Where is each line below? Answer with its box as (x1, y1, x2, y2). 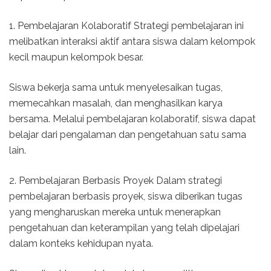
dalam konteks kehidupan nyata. (9, 237, 153, 249)
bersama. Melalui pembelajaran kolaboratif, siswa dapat (9, 113, 256, 125)
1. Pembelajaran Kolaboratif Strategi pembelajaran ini (9, 19, 244, 31)
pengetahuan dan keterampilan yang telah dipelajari (9, 221, 240, 233)
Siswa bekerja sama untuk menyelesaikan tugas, (9, 81, 223, 93)
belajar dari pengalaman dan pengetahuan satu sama (9, 128, 246, 140)
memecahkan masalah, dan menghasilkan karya (9, 97, 223, 109)
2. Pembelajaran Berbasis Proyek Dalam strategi (9, 174, 222, 186)
